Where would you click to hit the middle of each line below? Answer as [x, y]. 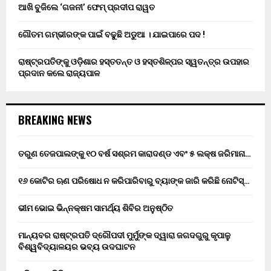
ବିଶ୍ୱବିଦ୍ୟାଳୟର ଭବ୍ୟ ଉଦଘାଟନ [77, 247]
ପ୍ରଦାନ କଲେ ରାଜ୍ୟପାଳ [59, 73]
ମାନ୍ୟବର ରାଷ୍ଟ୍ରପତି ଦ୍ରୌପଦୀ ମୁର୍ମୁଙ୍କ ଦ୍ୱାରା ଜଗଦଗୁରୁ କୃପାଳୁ [124, 236]
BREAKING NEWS [55, 120]
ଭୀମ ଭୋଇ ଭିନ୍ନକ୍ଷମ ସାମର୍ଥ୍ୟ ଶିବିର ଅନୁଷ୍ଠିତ [96, 208]
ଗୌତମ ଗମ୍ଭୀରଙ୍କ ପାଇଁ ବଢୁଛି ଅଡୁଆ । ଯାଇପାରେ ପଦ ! [112, 35]
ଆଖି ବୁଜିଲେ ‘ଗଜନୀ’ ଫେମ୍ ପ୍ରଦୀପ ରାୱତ [87, 8]
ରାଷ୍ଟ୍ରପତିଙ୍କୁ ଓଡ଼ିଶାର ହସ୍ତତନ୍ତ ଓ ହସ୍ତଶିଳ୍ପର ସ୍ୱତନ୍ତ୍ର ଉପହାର [134, 62]
